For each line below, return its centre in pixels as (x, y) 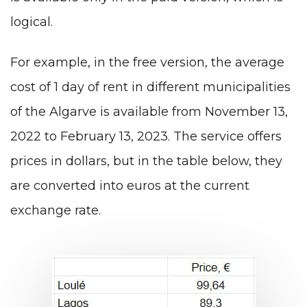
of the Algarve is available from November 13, (149, 112)
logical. (32, 22)
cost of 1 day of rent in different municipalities (150, 87)
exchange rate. (56, 211)
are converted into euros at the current (130, 186)
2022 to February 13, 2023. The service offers (146, 137)
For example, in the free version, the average (147, 63)
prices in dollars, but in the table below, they (146, 161)
